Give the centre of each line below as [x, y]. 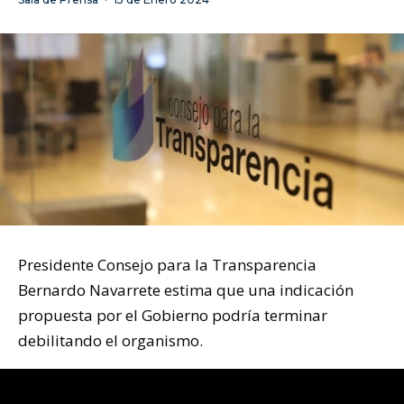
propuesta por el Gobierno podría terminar [173, 316]
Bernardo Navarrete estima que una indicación [186, 290]
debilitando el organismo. [110, 341]
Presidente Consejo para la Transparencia [167, 265]
